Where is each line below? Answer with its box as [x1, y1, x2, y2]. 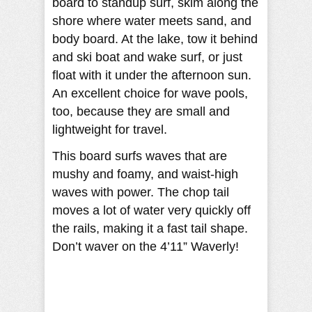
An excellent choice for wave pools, [52, 86, 248, 100]
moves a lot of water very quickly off [52, 203, 251, 217]
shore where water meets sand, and [52, 13, 251, 28]
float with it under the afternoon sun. [52, 68, 251, 82]
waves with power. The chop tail [52, 185, 229, 199]
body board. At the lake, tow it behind [52, 31, 258, 46]
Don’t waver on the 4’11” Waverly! [52, 239, 239, 253]
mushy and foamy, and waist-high [52, 166, 238, 181]
